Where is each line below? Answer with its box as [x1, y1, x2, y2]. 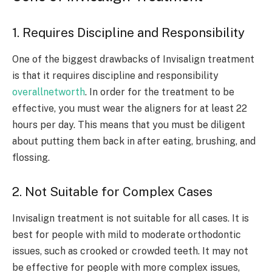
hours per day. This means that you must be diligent [12, 119, 245, 131]
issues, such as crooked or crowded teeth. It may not [12, 245, 248, 257]
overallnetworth [12, 86, 85, 98]
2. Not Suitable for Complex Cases [12, 184, 212, 199]
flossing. [12, 152, 50, 164]
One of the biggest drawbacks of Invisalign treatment [12, 53, 254, 66]
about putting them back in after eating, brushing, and [12, 135, 256, 148]
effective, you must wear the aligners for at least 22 [12, 103, 247, 115]
